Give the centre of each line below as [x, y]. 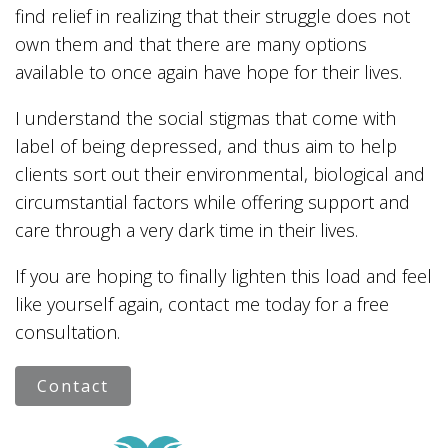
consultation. [67, 332]
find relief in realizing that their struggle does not [212, 16]
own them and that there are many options [191, 44]
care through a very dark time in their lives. [186, 230]
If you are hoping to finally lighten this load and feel [223, 276]
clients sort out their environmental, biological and [220, 174]
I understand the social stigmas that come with [205, 118]
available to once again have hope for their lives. [208, 72]
